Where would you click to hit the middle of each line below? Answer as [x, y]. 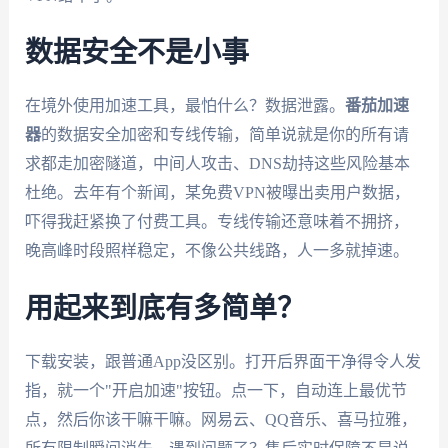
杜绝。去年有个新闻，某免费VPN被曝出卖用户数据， [217, 193]
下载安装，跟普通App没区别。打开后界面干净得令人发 [222, 361]
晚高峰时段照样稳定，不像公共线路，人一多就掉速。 [216, 251]
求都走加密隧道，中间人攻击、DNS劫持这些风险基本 [217, 164]
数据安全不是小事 [136, 53]
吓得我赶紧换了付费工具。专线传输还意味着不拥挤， [216, 222]
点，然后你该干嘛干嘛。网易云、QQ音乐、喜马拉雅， [220, 419]
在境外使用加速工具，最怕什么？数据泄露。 [184, 106]
